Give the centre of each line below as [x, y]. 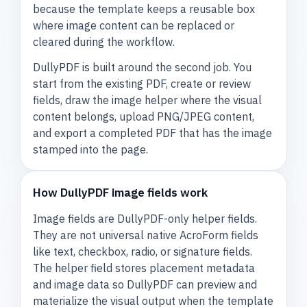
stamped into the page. [91, 149]
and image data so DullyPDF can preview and [145, 284]
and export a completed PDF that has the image [153, 133]
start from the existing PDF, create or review [142, 83]
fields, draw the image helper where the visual [148, 100]
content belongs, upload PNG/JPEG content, [144, 116]
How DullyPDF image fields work [121, 192]
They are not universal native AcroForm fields [146, 235]
